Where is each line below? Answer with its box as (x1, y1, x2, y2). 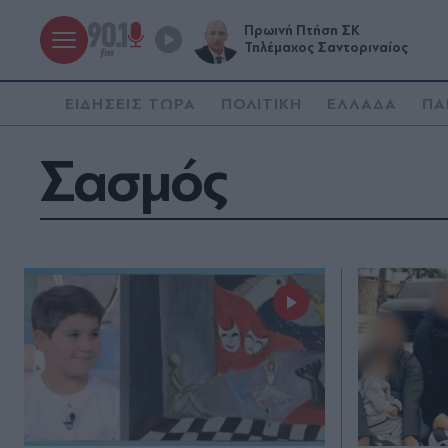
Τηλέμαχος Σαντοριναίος (244, 40, 408, 56)
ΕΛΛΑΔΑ (327, 95, 398, 113)
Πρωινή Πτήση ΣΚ (244, 23, 360, 39)
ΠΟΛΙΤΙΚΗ (220, 95, 303, 113)
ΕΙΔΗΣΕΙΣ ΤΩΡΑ (65, 95, 196, 113)
